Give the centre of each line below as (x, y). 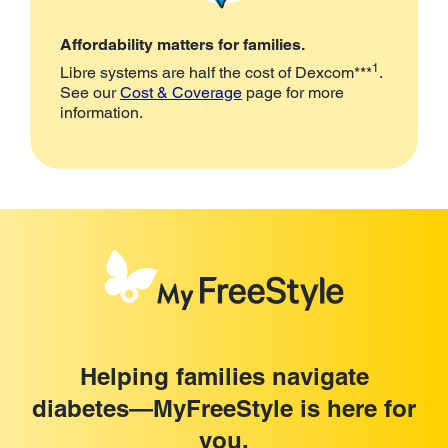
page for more (293, 92)
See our (90, 92)
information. (101, 112)
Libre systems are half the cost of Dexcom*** (216, 72)
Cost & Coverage (181, 92)
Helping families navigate (224, 375)
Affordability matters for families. (182, 44)
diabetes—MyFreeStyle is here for (224, 407)
